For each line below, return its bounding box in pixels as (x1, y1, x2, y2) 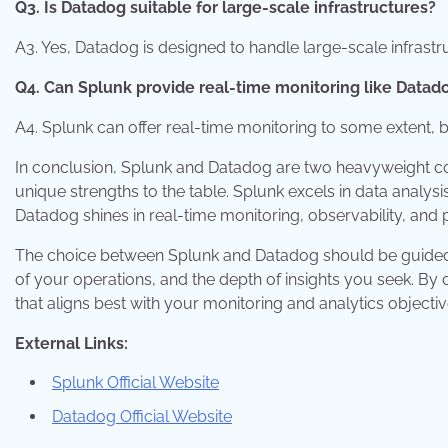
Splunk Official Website (52, 373, 219, 393)
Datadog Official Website (52, 407, 232, 427)
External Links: (15, 334, 128, 354)
